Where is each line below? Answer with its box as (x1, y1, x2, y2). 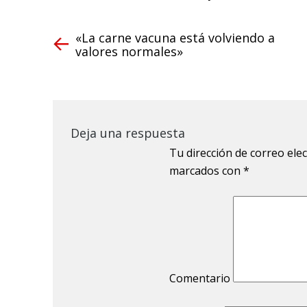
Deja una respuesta (70, 124, 185, 141)
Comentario (169, 270, 230, 286)
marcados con (169, 162, 243, 178)
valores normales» (75, 42, 183, 60)
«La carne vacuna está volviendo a (75, 29, 275, 46)
